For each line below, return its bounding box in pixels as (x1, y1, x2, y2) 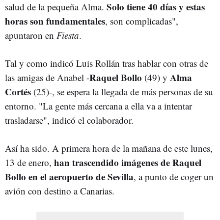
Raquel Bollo (89, 70, 142, 84)
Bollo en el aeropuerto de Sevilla (5, 169, 134, 183)
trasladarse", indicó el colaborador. (5, 113, 137, 126)
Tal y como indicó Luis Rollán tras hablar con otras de (5, 56, 208, 69)
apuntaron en (5, 28, 56, 41)
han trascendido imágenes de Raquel (52, 155, 201, 169)
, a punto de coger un (134, 170, 214, 183)
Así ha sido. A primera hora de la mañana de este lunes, (5, 141, 213, 154)
